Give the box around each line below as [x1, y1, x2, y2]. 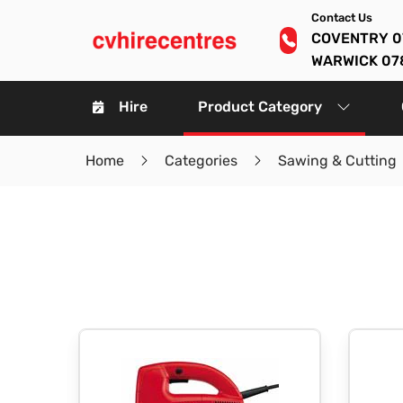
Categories [164, 152, 237, 169]
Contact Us [311, 11, 373, 24]
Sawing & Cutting [277, 152, 397, 169]
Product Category [198, 98, 322, 115]
